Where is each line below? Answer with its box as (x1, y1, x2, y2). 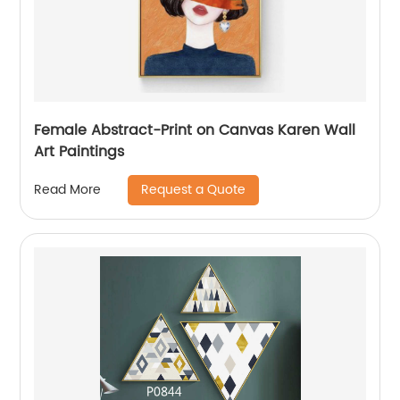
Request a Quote (141, 179, 246, 200)
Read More (34, 179, 102, 201)
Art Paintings (34, 139, 125, 163)
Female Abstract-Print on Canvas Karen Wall (34, 118, 356, 142)
